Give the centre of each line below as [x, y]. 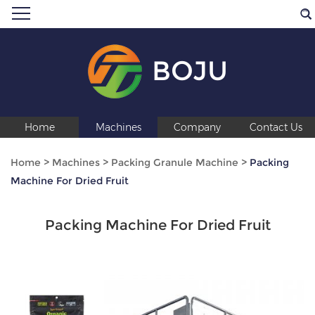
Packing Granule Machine [175, 162]
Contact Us [276, 127]
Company [197, 127]
